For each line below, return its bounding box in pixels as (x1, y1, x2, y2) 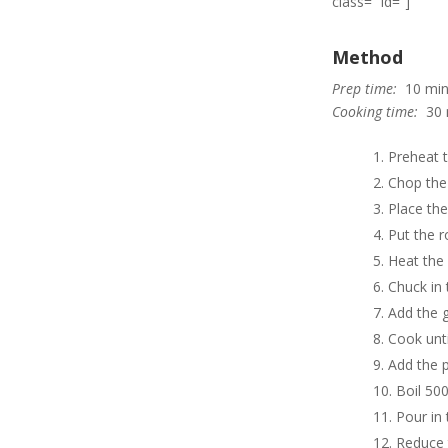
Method (332, 44, 403, 69)
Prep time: (332, 78, 397, 98)
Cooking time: (332, 101, 418, 121)
